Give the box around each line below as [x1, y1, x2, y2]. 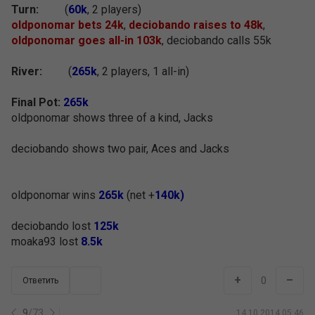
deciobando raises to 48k [129, 18, 263, 32]
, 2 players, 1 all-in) [97, 65, 189, 78]
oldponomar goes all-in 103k [11, 34, 162, 47]
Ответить [22, 276, 58, 285]
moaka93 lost [11, 235, 81, 248]
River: [11, 65, 42, 78]
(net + [124, 188, 155, 202]
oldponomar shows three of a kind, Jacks [11, 111, 213, 124]
